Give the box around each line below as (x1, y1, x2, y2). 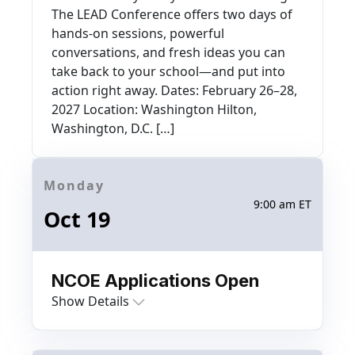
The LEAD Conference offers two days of (52, 5, 292, 23)
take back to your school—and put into (52, 62, 285, 80)
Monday (44, 176, 105, 194)
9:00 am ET (254, 197, 311, 212)
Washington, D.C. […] (52, 119, 174, 137)
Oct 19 (44, 204, 110, 234)
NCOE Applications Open (52, 269, 259, 291)
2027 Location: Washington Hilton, (52, 100, 257, 118)
